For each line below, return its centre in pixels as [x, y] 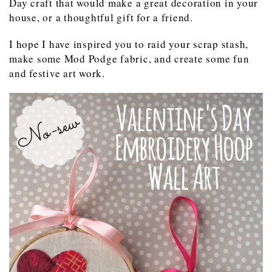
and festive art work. [57, 73]
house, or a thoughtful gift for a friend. [101, 17]
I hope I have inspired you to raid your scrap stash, [129, 44]
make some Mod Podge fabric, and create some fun [129, 58]
